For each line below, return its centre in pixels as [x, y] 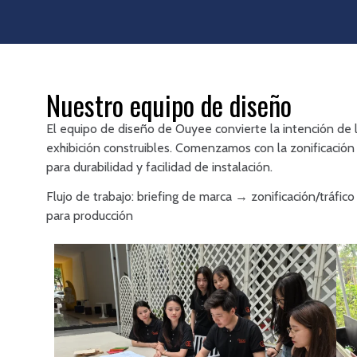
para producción [90, 215]
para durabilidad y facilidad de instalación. [159, 167]
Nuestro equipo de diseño [169, 104]
